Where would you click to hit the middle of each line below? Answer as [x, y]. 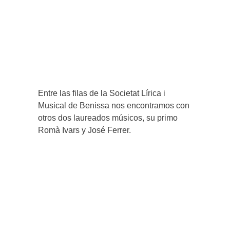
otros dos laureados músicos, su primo [108, 118]
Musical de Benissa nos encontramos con [114, 105]
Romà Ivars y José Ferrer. [84, 130]
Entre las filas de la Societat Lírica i [102, 93]
